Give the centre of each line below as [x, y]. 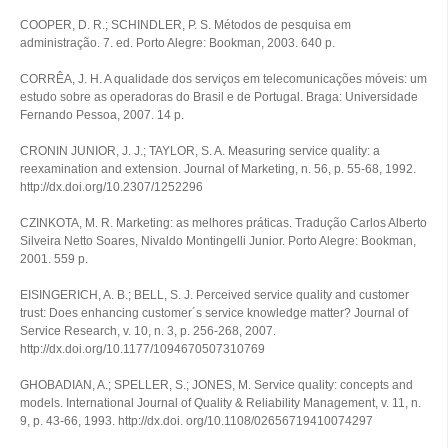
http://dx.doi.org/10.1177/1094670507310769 [142, 349]
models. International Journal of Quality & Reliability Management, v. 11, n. [220, 403]
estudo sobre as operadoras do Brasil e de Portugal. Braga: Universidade [219, 97]
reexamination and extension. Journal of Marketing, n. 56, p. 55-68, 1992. [218, 169]
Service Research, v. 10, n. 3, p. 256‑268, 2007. [148, 331]
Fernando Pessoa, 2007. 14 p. [102, 115]
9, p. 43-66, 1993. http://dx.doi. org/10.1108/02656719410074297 [196, 421]
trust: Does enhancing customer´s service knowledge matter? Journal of [214, 313]
